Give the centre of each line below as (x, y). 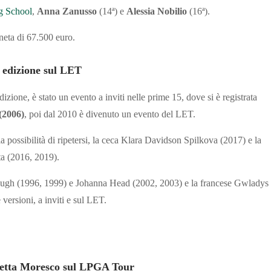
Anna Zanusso (67, 11)
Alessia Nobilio (157, 11)
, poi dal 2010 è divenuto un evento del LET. (110, 114)
